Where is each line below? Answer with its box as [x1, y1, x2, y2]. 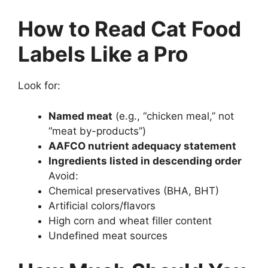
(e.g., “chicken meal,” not [112, 109, 234, 122]
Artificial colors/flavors [48, 199, 156, 212]
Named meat [48, 109, 112, 122]
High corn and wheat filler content [48, 214, 212, 227]
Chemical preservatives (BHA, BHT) [48, 184, 219, 197]
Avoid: [48, 169, 78, 182]
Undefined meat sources [48, 229, 167, 242]
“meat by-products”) [48, 124, 146, 137]
